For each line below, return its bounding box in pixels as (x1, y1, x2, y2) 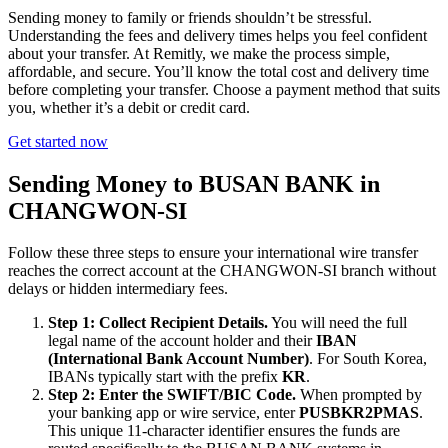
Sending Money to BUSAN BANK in (8, 170, 380, 197)
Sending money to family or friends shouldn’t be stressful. (8, 8, 372, 26)
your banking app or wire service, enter (48, 404, 299, 422)
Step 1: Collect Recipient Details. (48, 314, 268, 332)
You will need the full (268, 314, 407, 332)
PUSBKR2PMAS (299, 404, 419, 422)
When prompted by (296, 386, 422, 404)
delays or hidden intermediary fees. (8, 280, 228, 298)
